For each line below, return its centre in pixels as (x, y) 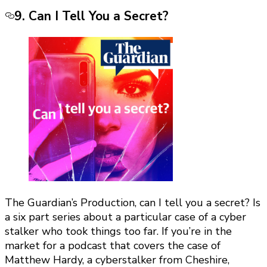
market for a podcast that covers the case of (113, 245)
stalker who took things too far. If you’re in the (118, 231)
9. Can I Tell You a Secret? (91, 16)
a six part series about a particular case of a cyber (125, 217)
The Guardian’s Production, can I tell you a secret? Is (133, 202)
